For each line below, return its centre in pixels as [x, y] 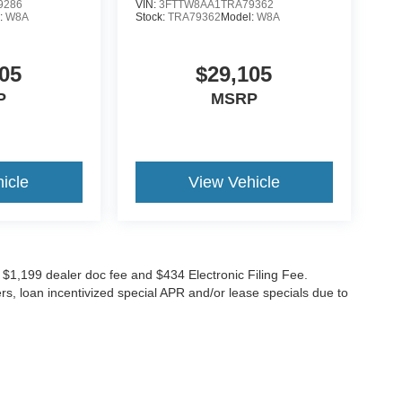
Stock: [151, 17]
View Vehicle [234, 183]
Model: [238, 17]
